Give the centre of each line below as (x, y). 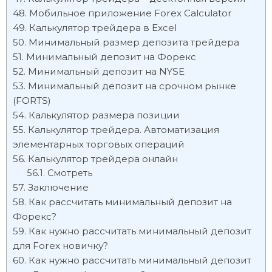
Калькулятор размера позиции (104, 115)
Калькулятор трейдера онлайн (103, 159)
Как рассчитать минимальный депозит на (130, 202)
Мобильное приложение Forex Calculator (131, 13)
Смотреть (70, 173)
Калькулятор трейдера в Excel (103, 28)
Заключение (58, 187)
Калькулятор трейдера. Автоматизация (124, 130)
